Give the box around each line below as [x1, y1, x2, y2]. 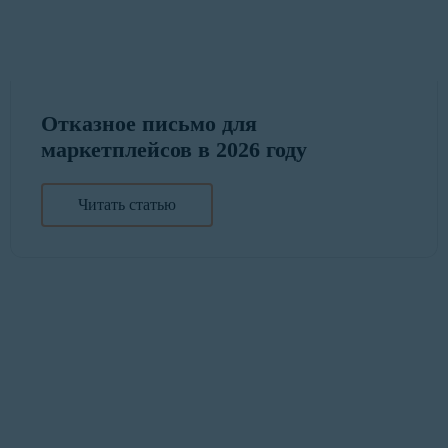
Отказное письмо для [41, 111, 257, 137]
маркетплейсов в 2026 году [41, 137, 307, 163]
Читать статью [78, 196, 176, 214]
